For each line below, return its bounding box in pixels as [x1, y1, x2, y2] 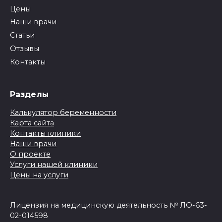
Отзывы [10, 44, 39, 53]
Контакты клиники [10, 129, 81, 138]
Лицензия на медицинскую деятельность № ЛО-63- [10, 201, 207, 210]
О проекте [10, 150, 51, 159]
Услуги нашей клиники [10, 160, 98, 169]
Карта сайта [10, 118, 54, 128]
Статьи [10, 31, 35, 40]
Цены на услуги [10, 170, 68, 180]
